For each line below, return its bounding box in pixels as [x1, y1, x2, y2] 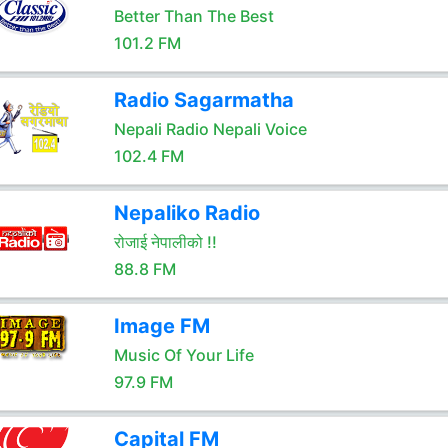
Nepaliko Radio [113, 201, 260, 225]
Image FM [113, 314, 210, 338]
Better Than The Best [113, 6, 274, 26]
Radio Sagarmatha [113, 88, 294, 112]
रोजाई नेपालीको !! [113, 232, 217, 252]
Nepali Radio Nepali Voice [113, 119, 307, 139]
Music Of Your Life [113, 345, 254, 365]
